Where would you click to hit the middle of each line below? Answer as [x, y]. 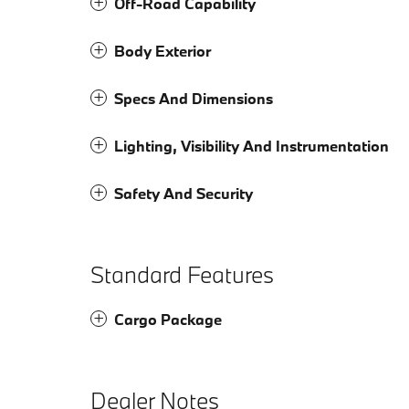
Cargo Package [168, 320]
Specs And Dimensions [194, 99]
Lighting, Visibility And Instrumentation [252, 146]
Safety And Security [184, 194]
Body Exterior [163, 51]
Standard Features [182, 275]
